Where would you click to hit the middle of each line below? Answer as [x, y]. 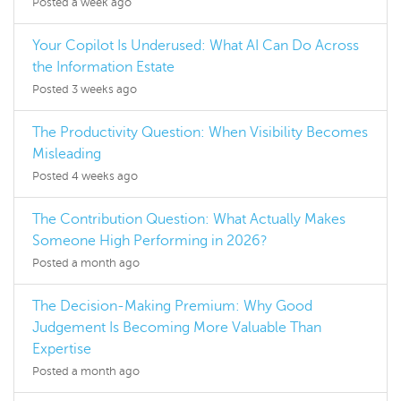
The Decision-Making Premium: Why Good [172, 307]
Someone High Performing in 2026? [150, 241]
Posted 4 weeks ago [85, 177]
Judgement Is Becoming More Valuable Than [177, 328]
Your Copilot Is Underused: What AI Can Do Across [196, 46]
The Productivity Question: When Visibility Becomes [200, 133]
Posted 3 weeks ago [85, 90]
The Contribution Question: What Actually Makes [189, 220]
